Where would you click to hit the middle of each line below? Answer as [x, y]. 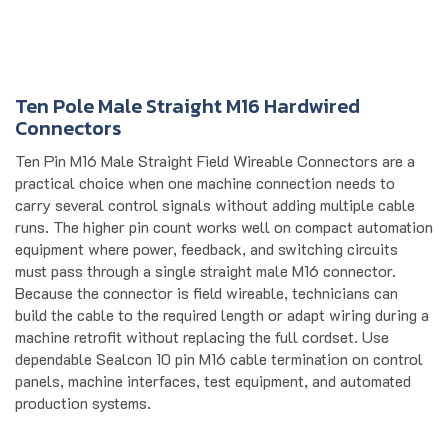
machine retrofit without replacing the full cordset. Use [202, 315]
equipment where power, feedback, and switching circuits [206, 227]
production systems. [83, 381]
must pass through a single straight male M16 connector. [205, 249]
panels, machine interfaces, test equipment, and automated [213, 359]
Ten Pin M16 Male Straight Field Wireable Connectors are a [215, 139]
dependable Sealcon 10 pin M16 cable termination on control [219, 337]
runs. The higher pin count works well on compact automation [224, 205]
